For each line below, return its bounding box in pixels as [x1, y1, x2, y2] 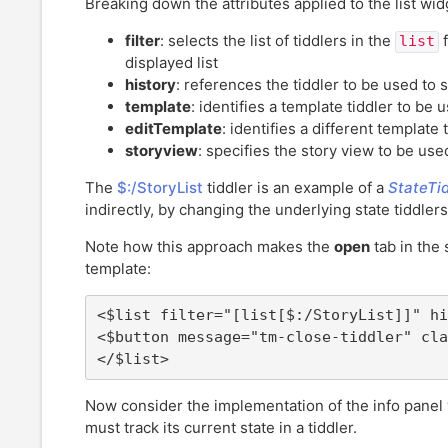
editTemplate [125, 119, 222, 139]
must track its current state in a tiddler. [85, 418, 357, 438]
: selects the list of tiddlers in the [160, 31, 395, 51]
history [125, 75, 176, 95]
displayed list [125, 53, 218, 73]
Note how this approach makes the [85, 237, 334, 257]
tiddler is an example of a [203, 178, 388, 198]
